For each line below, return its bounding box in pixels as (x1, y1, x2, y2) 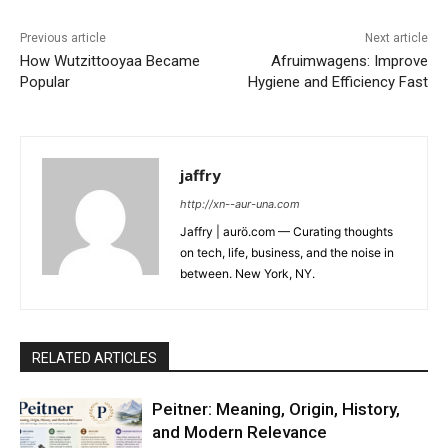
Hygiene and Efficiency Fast (247, 73, 428, 92)
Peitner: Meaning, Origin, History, (152, 399, 401, 420)
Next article (364, 31, 428, 46)
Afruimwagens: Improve (270, 52, 428, 71)
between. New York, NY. (180, 266, 315, 282)
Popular (20, 73, 70, 92)
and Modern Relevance (152, 422, 328, 443)
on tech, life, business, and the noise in (180, 245, 394, 261)
